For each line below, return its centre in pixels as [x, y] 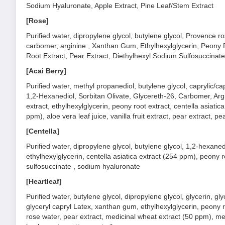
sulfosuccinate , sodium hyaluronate [83, 166]
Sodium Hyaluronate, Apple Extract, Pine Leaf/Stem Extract [120, 6]
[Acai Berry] [46, 71]
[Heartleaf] [44, 181]
